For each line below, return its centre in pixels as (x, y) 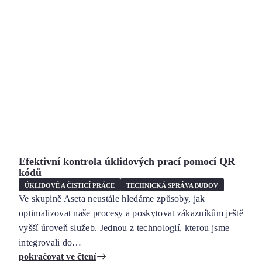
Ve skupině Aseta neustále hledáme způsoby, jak (112, 199)
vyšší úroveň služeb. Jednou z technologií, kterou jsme (124, 228)
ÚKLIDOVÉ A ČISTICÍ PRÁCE (70, 185)
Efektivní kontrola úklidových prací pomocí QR (127, 161)
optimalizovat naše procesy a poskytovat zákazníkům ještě (131, 213)
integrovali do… (50, 242)
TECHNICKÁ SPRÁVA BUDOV (172, 185)
